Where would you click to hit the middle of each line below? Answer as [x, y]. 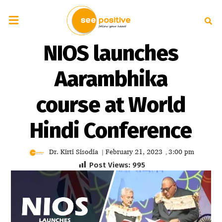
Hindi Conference [111, 131]
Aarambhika [111, 79]
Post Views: [110, 165]
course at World [111, 105]
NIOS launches [111, 53]
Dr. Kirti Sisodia [73, 151]
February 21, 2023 [134, 151]
